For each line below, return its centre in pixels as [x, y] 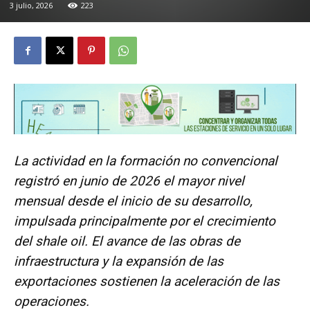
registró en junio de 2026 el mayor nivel [129, 181]
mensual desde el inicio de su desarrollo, [133, 201]
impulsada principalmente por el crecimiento [145, 221]
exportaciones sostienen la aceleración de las [147, 282]
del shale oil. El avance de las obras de [127, 241]
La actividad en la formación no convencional [146, 161]
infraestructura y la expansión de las [119, 262]
